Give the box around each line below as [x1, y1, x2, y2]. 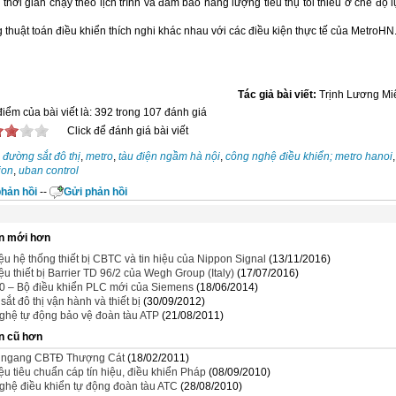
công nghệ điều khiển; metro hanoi [225, 150, 392, 163]
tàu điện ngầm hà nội [118, 150, 220, 163]
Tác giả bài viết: [238, 88, 316, 101]
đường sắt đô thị [3, 150, 80, 163]
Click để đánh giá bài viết [67, 125, 188, 137]
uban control [19, 164, 79, 177]
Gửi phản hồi [64, 186, 127, 198]
